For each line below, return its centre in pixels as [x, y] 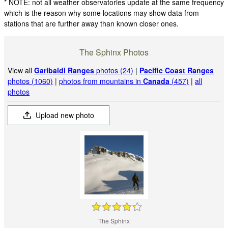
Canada [156, 81]
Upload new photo [64, 115]
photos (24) [114, 70]
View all [21, 70]
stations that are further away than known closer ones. [91, 23]
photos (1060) [31, 81]
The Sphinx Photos [114, 52]
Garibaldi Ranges [64, 70]
